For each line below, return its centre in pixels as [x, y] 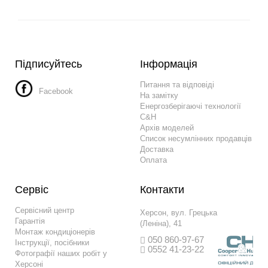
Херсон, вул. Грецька [179, 213]
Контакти [162, 190]
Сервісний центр [45, 211]
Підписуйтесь [48, 64]
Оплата [153, 160]
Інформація [169, 64]
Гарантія [30, 221]
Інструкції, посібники [52, 243]
